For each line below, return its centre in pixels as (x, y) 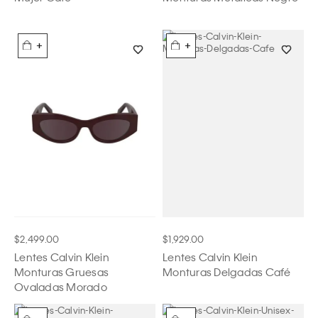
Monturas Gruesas (61, 272)
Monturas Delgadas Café (227, 272)
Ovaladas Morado (61, 286)
